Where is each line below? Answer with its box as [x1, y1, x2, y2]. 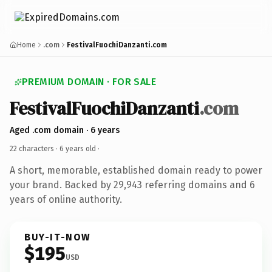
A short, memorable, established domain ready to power [10, 164, 262, 176]
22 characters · [10, 144, 59, 153]
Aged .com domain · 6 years [10, 124, 120, 135]
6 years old [59, 144, 96, 153]
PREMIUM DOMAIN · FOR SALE [22, 76, 156, 87]
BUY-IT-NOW [24, 231, 91, 243]
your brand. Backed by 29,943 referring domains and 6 [10, 178, 255, 191]
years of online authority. [10, 193, 122, 205]
